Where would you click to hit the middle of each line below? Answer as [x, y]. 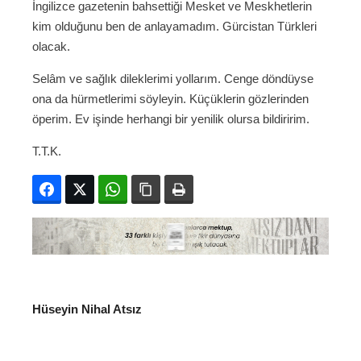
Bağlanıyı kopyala [205, 190]
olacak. [51, 47]
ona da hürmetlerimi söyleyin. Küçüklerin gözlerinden [170, 99]
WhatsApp [154, 190]
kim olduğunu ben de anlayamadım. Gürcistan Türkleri [174, 27]
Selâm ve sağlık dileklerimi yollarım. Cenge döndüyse [173, 79]
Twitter [111, 190]
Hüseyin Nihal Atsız [87, 309]
